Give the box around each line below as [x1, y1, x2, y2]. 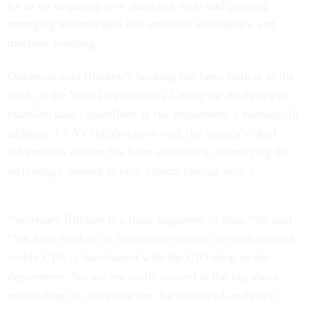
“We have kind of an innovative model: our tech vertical [7, 231, 295, 246]
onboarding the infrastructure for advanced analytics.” [7, 288, 286, 303]
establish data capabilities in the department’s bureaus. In [7, 107, 299, 122]
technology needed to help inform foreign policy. [7, 164, 261, 179]
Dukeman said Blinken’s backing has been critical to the [7, 69, 295, 84]
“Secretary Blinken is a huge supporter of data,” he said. [7, 212, 295, 227]
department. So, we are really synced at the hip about [7, 269, 279, 284]
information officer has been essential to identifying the [7, 145, 290, 160]
